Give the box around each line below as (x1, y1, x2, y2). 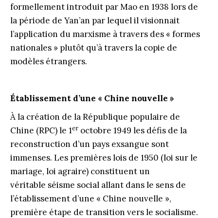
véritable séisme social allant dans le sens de (10, 180, 186, 190)
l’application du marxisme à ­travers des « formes (10, 29, 200, 39)
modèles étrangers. (10, 56, 87, 67)
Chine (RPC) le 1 (10, 125, 72, 136)
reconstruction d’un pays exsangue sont (10, 139, 169, 149)
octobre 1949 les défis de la (78, 125, 187, 136)
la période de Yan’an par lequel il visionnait (10, 15, 180, 26)
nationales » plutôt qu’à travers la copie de (10, 42, 177, 53)
